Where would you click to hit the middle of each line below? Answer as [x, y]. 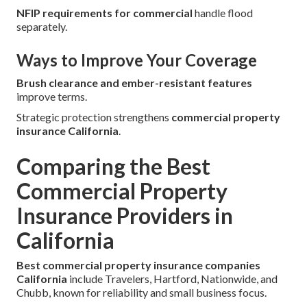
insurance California [67, 130]
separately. [42, 26]
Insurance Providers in [125, 215]
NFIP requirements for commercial [105, 12]
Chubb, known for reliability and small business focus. [142, 292]
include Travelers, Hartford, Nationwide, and [172, 278]
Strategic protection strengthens [94, 116]
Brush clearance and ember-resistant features [134, 82]
